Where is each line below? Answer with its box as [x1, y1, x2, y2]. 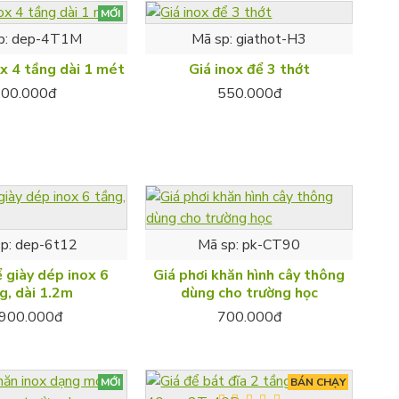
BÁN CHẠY [289, 374, 346, 389]
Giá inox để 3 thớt [188, 59, 310, 79]
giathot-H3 [236, 28, 307, 49]
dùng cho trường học [180, 282, 318, 303]
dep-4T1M [11, 28, 82, 49]
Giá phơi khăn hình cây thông [153, 265, 346, 285]
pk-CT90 [242, 234, 301, 255]
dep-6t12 [15, 234, 78, 255]
